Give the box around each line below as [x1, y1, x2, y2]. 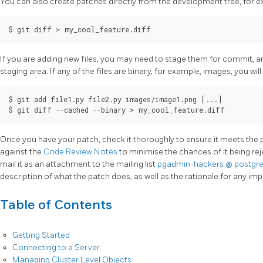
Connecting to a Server [12, 242, 100, 252]
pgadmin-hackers [157, 159, 225, 169]
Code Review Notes [43, 146, 119, 157]
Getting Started [12, 230, 70, 240]
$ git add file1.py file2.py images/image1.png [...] [8, 94, 222, 104]
